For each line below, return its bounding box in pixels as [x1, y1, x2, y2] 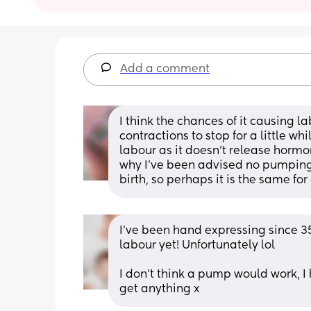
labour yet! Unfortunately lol [119, 239, 275, 251]
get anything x [119, 283, 200, 295]
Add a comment [120, 63, 210, 75]
